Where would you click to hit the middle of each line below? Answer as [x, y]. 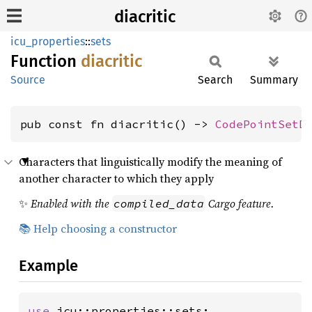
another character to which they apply [116, 178]
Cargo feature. [240, 203]
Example [48, 266]
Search [215, 80]
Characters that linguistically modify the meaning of [150, 162]
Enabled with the [71, 203]
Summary [274, 80]
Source [28, 80]
